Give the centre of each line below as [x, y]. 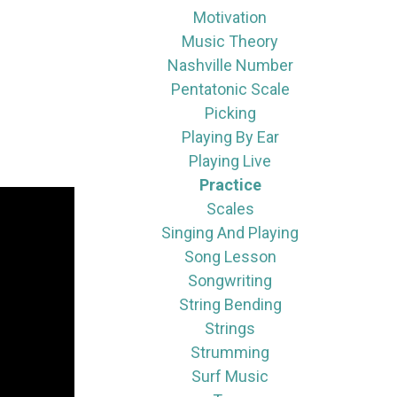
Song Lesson [230, 257]
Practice [230, 185]
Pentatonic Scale [230, 89]
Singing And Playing [230, 233]
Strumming [230, 352]
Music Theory [230, 41]
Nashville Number [230, 65]
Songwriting [230, 280]
